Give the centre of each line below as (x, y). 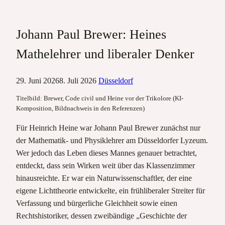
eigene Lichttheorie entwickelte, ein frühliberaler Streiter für (110, 190)
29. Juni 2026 (38, 81)
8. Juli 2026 (78, 81)
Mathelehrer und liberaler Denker (105, 54)
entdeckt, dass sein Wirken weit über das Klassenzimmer (105, 165)
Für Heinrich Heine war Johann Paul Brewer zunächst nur (108, 128)
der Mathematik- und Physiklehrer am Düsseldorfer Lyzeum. (112, 140)
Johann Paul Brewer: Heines (91, 34)
